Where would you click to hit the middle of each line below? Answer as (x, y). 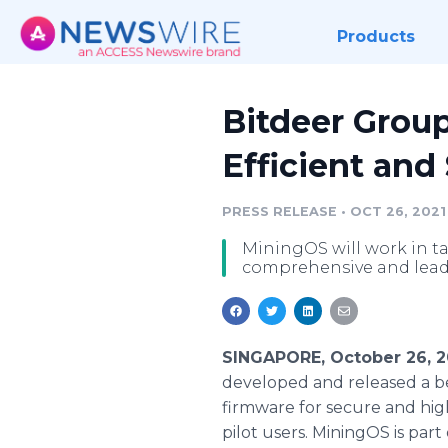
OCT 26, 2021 (398, 211)
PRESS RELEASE (279, 211)
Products (375, 36)
